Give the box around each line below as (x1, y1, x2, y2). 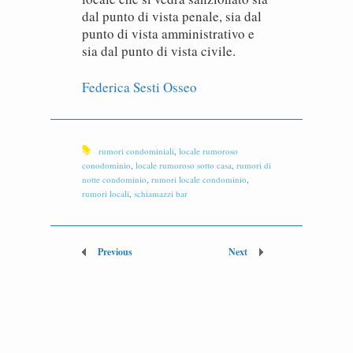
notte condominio (82, 173, 147, 185)
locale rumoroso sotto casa (136, 159, 232, 171)
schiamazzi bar (134, 188, 188, 199)
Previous (98, 245, 132, 258)
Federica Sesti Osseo (82, 78, 197, 96)
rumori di (236, 159, 271, 171)
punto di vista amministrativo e (82, 24, 255, 43)
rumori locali (82, 188, 129, 199)
